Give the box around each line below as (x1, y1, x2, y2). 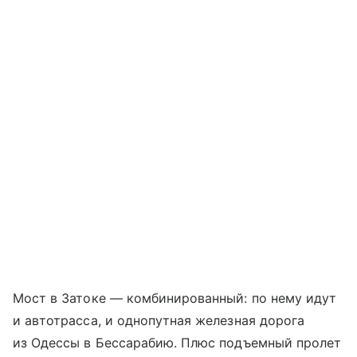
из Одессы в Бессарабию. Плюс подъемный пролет (13, 334, 342, 351)
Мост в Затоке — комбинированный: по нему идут (13, 289, 337, 306)
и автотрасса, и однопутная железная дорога (13, 312, 305, 328)
